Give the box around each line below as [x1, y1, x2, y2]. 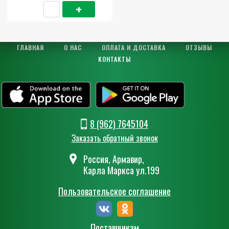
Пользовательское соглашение [58, 185, 171, 198]
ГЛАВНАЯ [17, 42, 44, 52]
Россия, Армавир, [83, 152, 144, 166]
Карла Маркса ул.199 [83, 164, 159, 177]
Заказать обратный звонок [71, 132, 158, 145]
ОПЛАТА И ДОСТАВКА [102, 42, 166, 52]
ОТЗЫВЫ [186, 42, 212, 52]
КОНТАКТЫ [98, 54, 131, 63]
